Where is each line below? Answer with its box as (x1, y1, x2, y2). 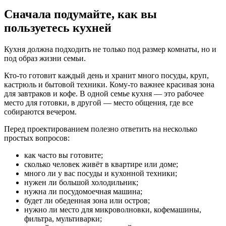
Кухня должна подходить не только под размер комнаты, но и (4, 44, 216, 53)
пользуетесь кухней (4, 21, 111, 34)
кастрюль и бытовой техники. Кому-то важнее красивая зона (4, 80, 214, 89)
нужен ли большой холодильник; (24, 178, 138, 187)
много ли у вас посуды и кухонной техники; (24, 168, 177, 178)
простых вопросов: (4, 133, 70, 142)
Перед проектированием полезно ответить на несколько (4, 124, 197, 133)
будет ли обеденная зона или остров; (24, 196, 150, 205)
